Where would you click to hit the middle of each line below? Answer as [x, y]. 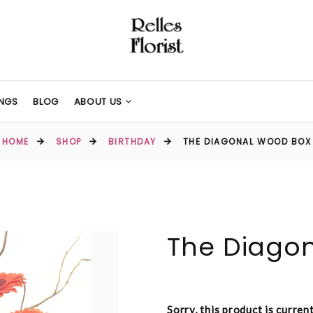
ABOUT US [99, 102]
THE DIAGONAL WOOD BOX [247, 142]
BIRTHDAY [132, 142]
